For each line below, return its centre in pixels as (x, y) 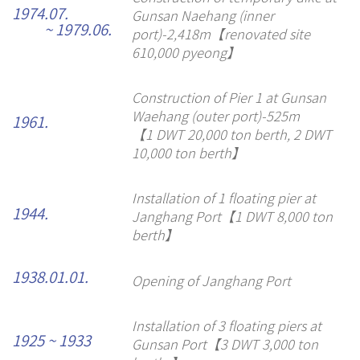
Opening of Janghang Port (211, 280)
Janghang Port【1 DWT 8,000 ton (232, 217)
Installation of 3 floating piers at (226, 325)
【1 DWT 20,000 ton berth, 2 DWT (231, 135)
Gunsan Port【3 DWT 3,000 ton (225, 344)
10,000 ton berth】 (188, 153)
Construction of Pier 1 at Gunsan (229, 98)
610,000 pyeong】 (186, 53)
